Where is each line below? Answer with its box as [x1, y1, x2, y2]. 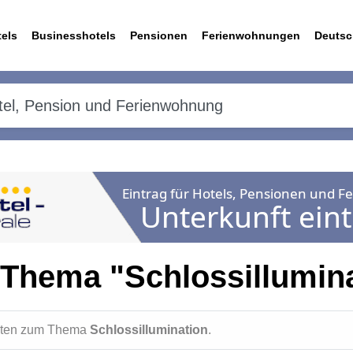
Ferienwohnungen [202, 29, 300, 42]
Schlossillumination [90, 323, 208, 336]
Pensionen [130, 29, 188, 42]
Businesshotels [32, 29, 116, 42]
